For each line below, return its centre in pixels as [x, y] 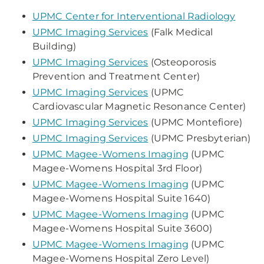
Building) [55, 46]
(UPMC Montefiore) [195, 122]
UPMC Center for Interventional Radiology [134, 16]
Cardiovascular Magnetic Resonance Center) [139, 106]
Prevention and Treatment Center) [116, 76]
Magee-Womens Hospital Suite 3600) [123, 228]
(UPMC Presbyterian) [199, 138]
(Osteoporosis [182, 62]
